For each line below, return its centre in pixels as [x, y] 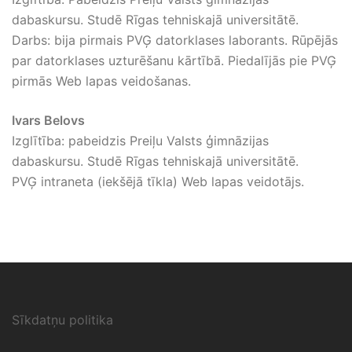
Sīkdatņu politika [62, 320]
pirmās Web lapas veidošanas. [101, 81]
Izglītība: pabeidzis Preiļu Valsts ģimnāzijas [140, 141]
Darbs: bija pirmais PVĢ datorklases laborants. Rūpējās [175, 40]
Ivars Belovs [48, 120]
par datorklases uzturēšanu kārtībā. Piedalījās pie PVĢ [174, 60]
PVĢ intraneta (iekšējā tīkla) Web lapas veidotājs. [158, 181]
